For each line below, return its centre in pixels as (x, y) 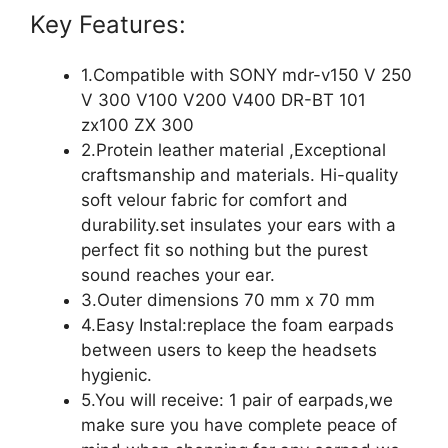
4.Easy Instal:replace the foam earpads (237, 325)
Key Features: (108, 24)
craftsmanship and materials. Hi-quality (239, 175)
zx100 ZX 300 (137, 125)
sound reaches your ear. (178, 275)
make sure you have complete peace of (239, 425)
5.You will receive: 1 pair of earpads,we (237, 400)
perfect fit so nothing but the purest (224, 250)
